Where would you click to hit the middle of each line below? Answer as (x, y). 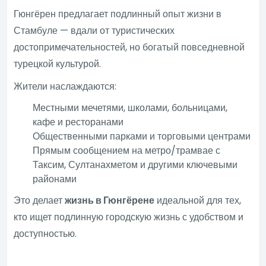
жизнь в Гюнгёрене (110, 200)
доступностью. (45, 233)
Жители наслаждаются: (65, 86)
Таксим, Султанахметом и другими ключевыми (135, 164)
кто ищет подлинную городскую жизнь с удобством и (129, 217)
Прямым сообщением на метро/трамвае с (127, 150)
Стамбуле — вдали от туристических (94, 30)
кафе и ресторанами (78, 122)
